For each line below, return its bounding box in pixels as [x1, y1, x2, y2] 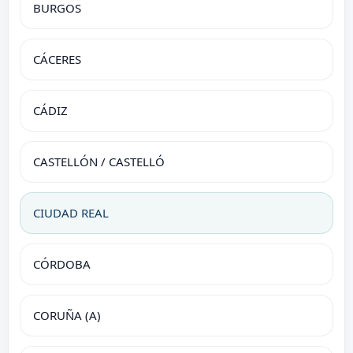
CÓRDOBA [33, 255, 91, 272]
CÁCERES [33, 50, 81, 67]
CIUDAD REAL [33, 204, 109, 221]
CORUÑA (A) [33, 307, 101, 323]
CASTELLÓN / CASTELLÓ [33, 153, 165, 169]
